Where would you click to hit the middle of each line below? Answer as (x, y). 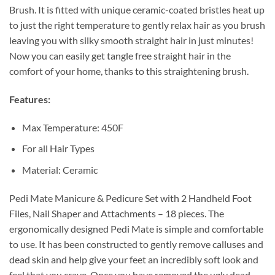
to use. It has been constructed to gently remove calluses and (136, 244)
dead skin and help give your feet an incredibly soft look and (134, 259)
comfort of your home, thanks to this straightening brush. (129, 71)
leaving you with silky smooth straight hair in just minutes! (131, 40)
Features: (30, 99)
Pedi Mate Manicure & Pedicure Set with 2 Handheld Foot (130, 198)
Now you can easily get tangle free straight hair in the (120, 55)
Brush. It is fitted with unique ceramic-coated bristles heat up (137, 9)
